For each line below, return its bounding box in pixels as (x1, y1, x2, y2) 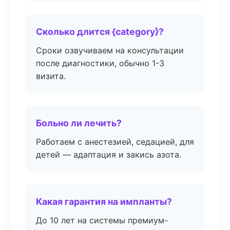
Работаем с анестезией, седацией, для (36, 137, 194, 147)
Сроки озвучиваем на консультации (36, 45, 184, 55)
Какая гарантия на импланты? (36, 196, 172, 207)
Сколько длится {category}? (36, 26, 164, 37)
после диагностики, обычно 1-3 (36, 58, 164, 68)
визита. (36, 71, 66, 81)
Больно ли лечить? (36, 118, 122, 128)
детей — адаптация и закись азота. (36, 149, 181, 160)
